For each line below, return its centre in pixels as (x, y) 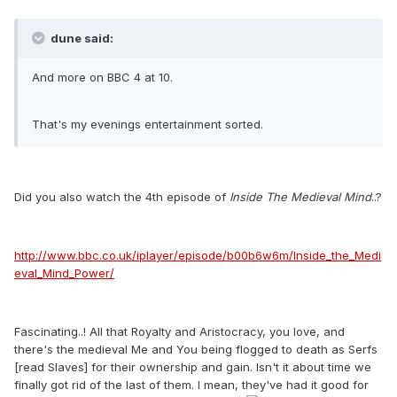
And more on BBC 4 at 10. (102, 78)
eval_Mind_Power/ (64, 273)
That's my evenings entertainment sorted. (148, 125)
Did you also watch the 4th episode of (122, 197)
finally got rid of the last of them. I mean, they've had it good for (191, 385)
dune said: (81, 39)
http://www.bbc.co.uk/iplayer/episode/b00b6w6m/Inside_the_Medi (198, 256)
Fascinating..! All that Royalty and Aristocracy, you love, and (179, 332)
